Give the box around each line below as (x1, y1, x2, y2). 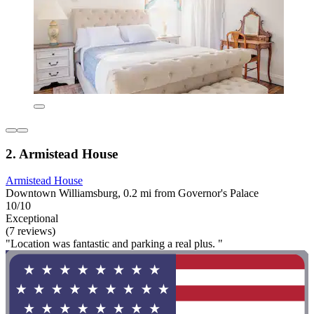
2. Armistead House (6, 146, 118, 161)
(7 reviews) (6, 225, 55, 238)
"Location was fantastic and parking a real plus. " (6, 238, 223, 250)
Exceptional (6, 212, 58, 225)
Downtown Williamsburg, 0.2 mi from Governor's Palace (6, 187, 259, 200)
